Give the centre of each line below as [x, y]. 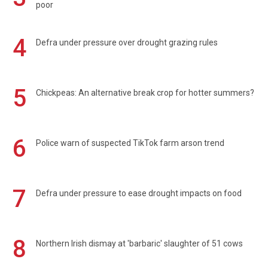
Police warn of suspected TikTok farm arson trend [130, 143]
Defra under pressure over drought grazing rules [127, 42]
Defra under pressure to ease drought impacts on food [139, 193]
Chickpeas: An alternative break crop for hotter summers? [145, 92]
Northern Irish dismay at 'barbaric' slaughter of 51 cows [139, 243]
